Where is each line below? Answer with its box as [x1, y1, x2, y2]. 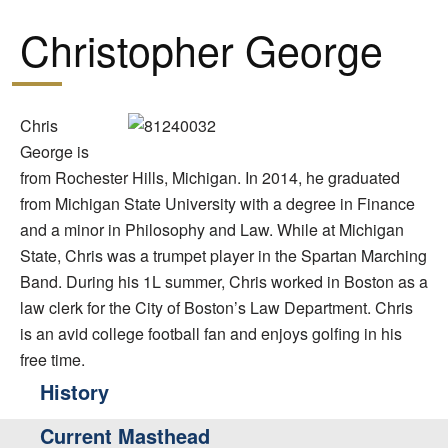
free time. [20, 348, 85, 372]
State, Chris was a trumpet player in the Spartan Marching [20, 244, 427, 268]
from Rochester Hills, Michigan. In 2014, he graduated [20, 166, 400, 190]
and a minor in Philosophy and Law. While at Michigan [20, 218, 404, 242]
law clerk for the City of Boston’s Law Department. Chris [20, 296, 413, 320]
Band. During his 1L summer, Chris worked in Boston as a [20, 270, 428, 294]
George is [20, 140, 89, 164]
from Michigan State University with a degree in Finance [20, 192, 415, 216]
